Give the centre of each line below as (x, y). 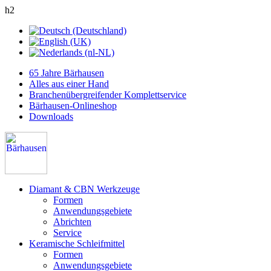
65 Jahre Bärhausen (67, 73)
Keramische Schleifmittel (77, 243)
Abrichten (72, 222)
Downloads (51, 116)
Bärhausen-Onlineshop (73, 106)
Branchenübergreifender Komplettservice (108, 95)
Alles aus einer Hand (69, 84)
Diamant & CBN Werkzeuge (84, 189)
